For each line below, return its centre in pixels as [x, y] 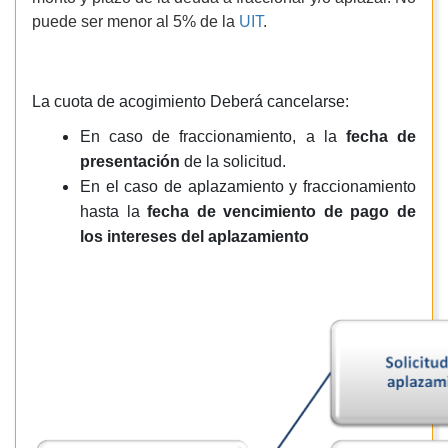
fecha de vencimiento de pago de [282, 212]
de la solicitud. [235, 162]
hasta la [114, 212]
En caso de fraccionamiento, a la [213, 137]
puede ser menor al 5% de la [135, 22]
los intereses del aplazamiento [195, 237]
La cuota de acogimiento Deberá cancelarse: [190, 102]
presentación [132, 162]
